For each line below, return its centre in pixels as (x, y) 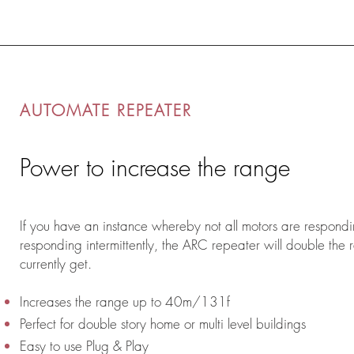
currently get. (56, 264)
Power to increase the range (155, 168)
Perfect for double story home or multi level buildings (163, 324)
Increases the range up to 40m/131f (125, 301)
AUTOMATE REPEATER (106, 110)
